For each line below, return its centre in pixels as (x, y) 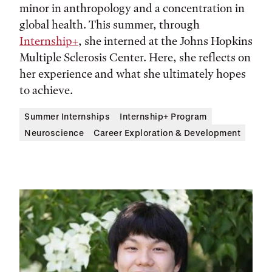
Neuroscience (54, 133)
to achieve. (46, 90)
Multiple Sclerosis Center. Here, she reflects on (135, 57)
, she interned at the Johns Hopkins (165, 41)
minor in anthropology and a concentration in (132, 8)
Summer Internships (67, 116)
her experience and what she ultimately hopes (133, 74)
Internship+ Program (163, 116)
